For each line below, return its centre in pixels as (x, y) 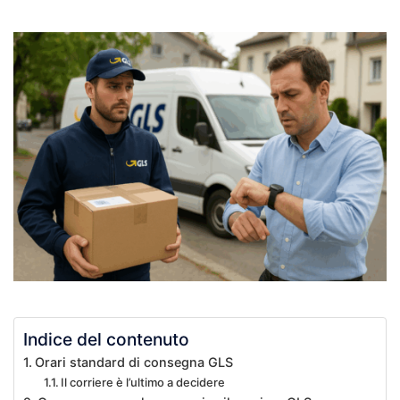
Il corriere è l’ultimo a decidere (143, 382)
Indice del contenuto (106, 339)
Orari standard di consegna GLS (133, 362)
